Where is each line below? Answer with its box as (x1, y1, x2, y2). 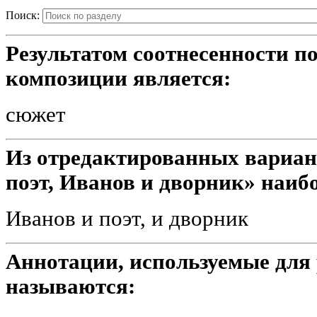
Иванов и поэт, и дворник (6, 206, 248, 231)
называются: (6, 274, 135, 299)
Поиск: (6, 8, 40, 21)
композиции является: (6, 66, 231, 91)
